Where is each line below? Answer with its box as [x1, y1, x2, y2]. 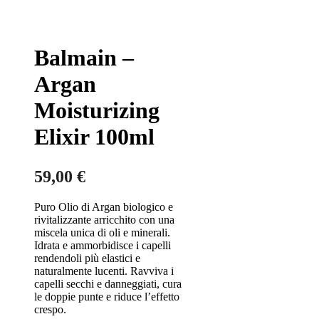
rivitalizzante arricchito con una [34, 214, 174, 226]
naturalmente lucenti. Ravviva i [34, 265, 174, 277]
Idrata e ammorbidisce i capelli [34, 239, 171, 251]
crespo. [34, 303, 66, 315]
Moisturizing [34, 98, 159, 123]
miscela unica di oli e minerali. [34, 226, 170, 239]
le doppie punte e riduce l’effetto [34, 291, 179, 303]
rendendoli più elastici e [34, 252, 140, 264]
